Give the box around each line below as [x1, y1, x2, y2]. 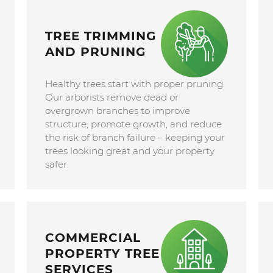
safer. [44, 158, 69, 170]
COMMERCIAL [44, 230, 141, 245]
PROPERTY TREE [44, 246, 160, 261]
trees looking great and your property [44, 144, 214, 157]
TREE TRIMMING [44, 28, 156, 43]
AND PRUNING [44, 44, 146, 59]
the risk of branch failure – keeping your [44, 131, 225, 143]
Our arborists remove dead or [44, 91, 179, 103]
